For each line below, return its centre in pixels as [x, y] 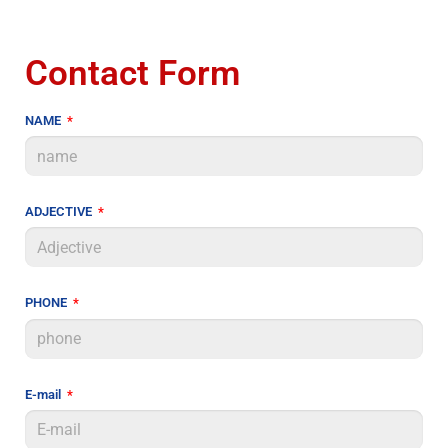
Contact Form [132, 73]
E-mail [44, 394]
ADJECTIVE [60, 212]
